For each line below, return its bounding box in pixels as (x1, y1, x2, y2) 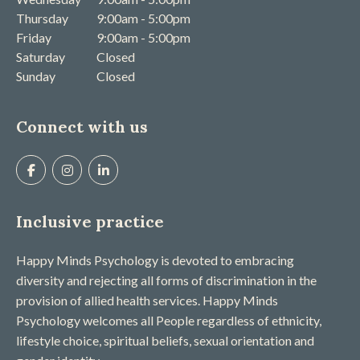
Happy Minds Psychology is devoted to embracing (16, 252, 294, 268)
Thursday (16, 10, 68, 27)
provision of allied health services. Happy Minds (16, 292, 278, 308)
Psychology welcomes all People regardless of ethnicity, (16, 312, 321, 328)
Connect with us (16, 117, 148, 137)
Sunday (16, 68, 55, 84)
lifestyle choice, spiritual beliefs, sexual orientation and (16, 332, 314, 348)
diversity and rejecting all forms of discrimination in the (16, 272, 317, 288)
